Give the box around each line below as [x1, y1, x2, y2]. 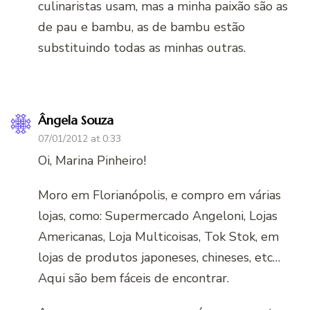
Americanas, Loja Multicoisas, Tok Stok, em [38, 228, 279, 245]
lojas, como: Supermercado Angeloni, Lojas [38, 207, 277, 224]
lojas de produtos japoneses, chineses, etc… [38, 248, 280, 266]
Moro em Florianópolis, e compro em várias [38, 186, 281, 203]
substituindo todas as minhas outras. [38, 39, 246, 56]
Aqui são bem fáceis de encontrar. [38, 269, 229, 286]
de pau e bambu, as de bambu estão [38, 18, 245, 35]
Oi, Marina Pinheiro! [38, 152, 146, 169]
